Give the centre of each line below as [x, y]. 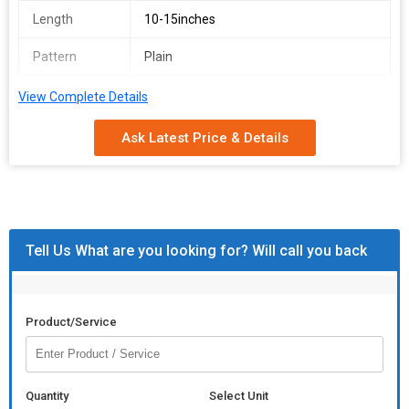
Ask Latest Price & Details [204, 138]
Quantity [47, 396]
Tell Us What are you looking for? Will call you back [196, 251]
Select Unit [239, 396]
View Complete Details [83, 97]
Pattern [55, 57]
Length [53, 19]
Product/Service [71, 322]
